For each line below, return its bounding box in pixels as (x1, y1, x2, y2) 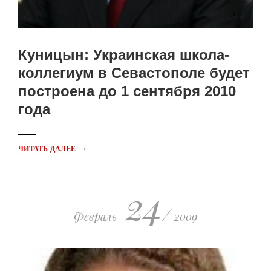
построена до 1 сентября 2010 (18, 83, 236, 99)
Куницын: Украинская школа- (18, 47, 229, 63)
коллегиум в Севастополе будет (18, 65, 250, 81)
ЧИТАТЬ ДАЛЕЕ (18, 146, 78, 153)
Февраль (74, 209, 117, 224)
